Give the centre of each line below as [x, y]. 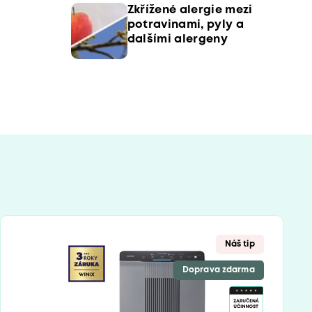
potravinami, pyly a [185, 25]
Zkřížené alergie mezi [190, 10]
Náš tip [240, 244]
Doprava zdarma [219, 270]
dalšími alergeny [177, 39]
